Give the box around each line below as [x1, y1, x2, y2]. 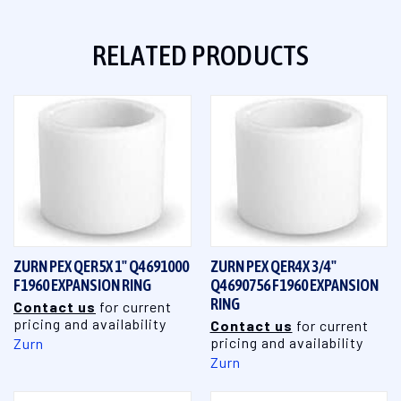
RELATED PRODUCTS [91, 38, 310, 72]
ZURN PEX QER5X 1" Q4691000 [13, 256, 189, 276]
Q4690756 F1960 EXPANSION [209, 275, 379, 294]
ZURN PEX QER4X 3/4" [209, 256, 337, 276]
